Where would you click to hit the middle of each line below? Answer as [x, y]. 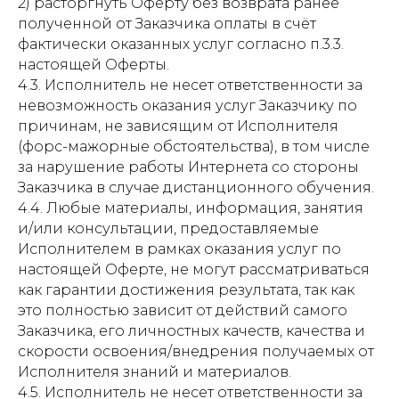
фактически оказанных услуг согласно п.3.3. [181, 44]
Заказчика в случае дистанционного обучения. [196, 187]
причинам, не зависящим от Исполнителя [178, 126]
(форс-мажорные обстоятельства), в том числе [194, 147]
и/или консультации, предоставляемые [168, 228]
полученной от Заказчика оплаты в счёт [167, 24]
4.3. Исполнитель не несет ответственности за [190, 85]
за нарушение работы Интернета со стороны [188, 167]
